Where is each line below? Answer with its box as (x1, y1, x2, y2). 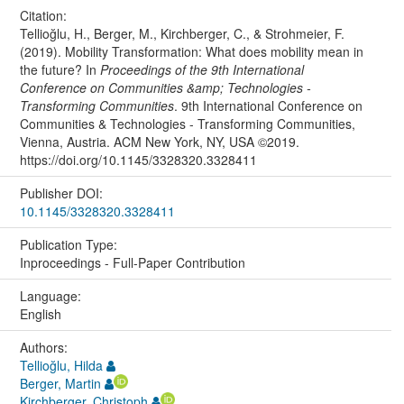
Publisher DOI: (19, 183, 106, 202)
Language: (19, 286, 85, 305)
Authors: (19, 337, 71, 356)
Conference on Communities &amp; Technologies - (19, 78, 311, 96)
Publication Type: (19, 234, 121, 253)
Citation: (19, 5, 70, 24)
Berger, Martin (19, 373, 101, 392)
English (19, 304, 61, 323)
